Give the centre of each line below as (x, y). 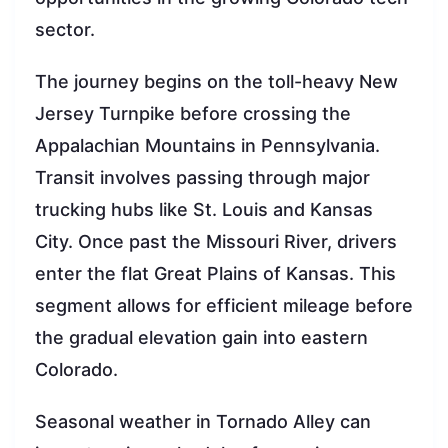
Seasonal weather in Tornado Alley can (203, 421)
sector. (65, 29)
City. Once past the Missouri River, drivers (216, 241)
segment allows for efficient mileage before (224, 305)
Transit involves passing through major (202, 177)
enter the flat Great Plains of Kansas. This (215, 273)
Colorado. (76, 369)
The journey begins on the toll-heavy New (216, 81)
